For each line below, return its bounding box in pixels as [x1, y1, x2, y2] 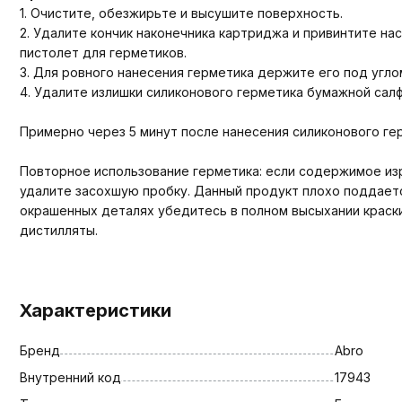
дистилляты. [20, 222, 98, 238]
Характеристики [20, 299, 171, 321]
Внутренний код [20, 369, 121, 385]
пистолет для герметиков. [20, 44, 187, 60]
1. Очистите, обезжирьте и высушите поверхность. [20, 4, 343, 21]
